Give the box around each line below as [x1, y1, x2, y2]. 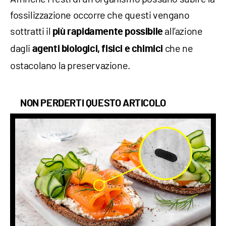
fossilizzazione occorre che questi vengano [10, 8, 190, 21]
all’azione [164, 24, 203, 37]
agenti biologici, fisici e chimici [30, 43, 165, 54]
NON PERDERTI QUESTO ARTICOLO [20, 98, 166, 108]
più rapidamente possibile [50, 26, 165, 37]
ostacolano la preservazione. [10, 59, 131, 71]
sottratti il [10, 24, 51, 37]
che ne [164, 41, 193, 54]
